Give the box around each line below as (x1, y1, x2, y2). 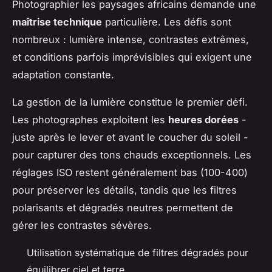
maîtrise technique (12, 16, 102, 29)
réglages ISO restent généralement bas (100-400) (12, 166, 248, 179)
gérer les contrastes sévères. (12, 219, 152, 232)
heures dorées (168, 114, 239, 126)
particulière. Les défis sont (102, 16, 231, 29)
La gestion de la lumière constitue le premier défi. (12, 96, 248, 109)
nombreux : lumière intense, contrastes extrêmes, (12, 33, 249, 46)
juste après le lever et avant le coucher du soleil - (12, 131, 248, 144)
